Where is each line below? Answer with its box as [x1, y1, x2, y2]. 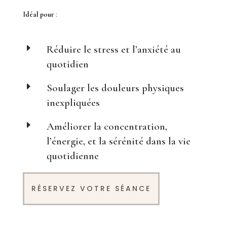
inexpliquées [46, 96, 100, 109]
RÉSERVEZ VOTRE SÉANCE [31, 183, 151, 194]
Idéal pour [22, 10, 54, 19]
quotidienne [46, 149, 99, 163]
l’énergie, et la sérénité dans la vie [46, 135, 191, 148]
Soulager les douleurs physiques [46, 82, 184, 95]
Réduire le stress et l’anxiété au [46, 43, 181, 56]
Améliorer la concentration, [46, 120, 167, 133]
